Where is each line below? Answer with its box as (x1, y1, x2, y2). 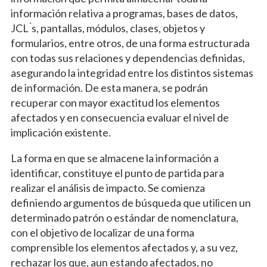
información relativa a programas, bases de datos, (10, 7, 238, 20)
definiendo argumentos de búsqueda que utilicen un (10, 196, 251, 210)
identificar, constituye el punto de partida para (10, 166, 224, 180)
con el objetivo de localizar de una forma (10, 226, 194, 240)
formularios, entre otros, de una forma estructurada (10, 36, 250, 50)
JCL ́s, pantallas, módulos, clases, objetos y (10, 21, 205, 35)
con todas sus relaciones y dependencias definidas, (10, 51, 245, 65)
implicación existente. (10, 126, 111, 139)
